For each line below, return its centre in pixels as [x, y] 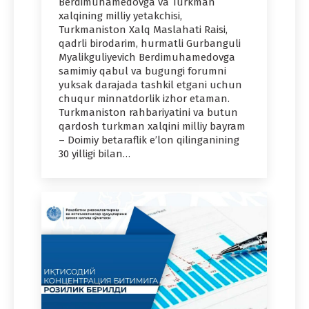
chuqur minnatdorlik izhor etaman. [144, 99]
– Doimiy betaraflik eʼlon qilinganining [149, 140]
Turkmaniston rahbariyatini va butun [148, 113]
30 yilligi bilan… [94, 154]
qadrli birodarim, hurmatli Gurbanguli [150, 44]
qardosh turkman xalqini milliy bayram [152, 127]
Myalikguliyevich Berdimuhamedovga [147, 58]
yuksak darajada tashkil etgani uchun [150, 85]
